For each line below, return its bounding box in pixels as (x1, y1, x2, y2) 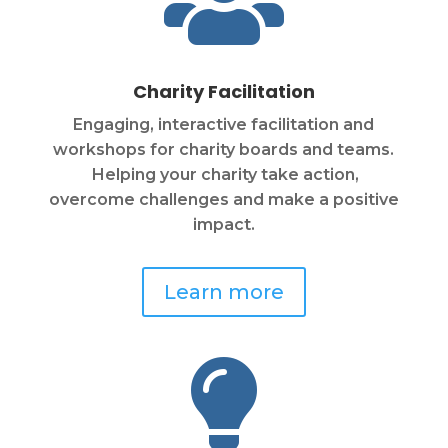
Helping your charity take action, (88, 165, 360, 185)
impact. (192, 215, 255, 235)
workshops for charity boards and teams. (53, 140, 395, 160)
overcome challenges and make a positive (48, 190, 399, 210)
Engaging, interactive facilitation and (73, 115, 375, 135)
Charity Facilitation (132, 79, 315, 105)
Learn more (163, 280, 284, 305)
